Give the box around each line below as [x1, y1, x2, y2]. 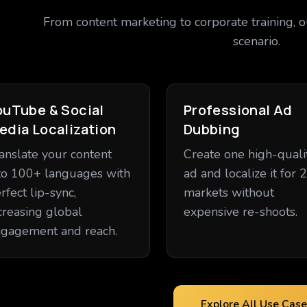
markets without [183, 184, 274, 201]
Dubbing [183, 120, 241, 138]
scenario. [232, 33, 280, 49]
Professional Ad [183, 101, 293, 119]
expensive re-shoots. [183, 204, 297, 220]
